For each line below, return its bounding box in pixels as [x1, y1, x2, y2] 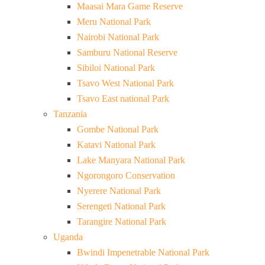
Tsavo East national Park [77, 93, 169, 104]
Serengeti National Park [77, 201, 166, 212]
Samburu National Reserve [77, 47, 177, 58]
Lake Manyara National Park [77, 155, 185, 166]
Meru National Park [77, 17, 151, 27]
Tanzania [53, 109, 87, 119]
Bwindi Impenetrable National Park [77, 247, 209, 258]
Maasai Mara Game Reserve [77, 1, 183, 12]
